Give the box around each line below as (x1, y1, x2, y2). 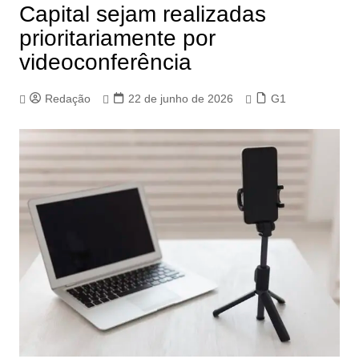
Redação (44, 92, 91, 106)
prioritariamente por (18, 25, 216, 50)
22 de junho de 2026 (127, 92, 233, 106)
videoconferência (18, 49, 192, 75)
